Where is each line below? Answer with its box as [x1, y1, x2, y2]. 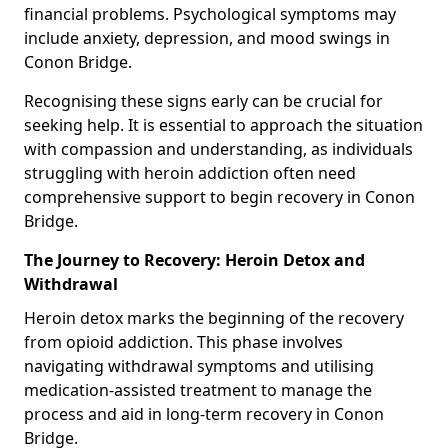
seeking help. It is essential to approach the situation [24, 113, 423, 136]
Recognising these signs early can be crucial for [24, 89, 383, 112]
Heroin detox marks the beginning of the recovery [24, 306, 404, 329]
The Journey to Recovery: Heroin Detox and [24, 248, 365, 271]
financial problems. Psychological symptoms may [24, 2, 396, 25]
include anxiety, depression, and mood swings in [24, 26, 390, 49]
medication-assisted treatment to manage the [24, 378, 372, 401]
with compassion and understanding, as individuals [24, 137, 413, 160]
